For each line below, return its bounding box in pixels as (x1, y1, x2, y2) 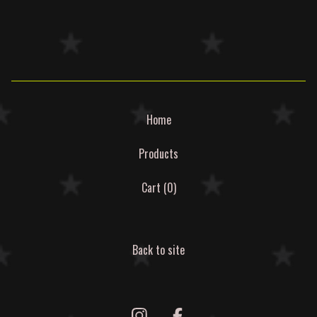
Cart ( (141, 179, 167, 196)
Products (139, 145, 178, 162)
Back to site (132, 241, 185, 258)
